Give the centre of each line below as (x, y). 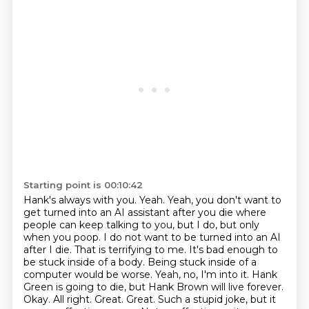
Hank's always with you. (81, 200)
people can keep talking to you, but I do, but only (141, 225)
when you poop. (63, 237)
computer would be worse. (89, 275)
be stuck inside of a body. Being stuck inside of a (140, 262)
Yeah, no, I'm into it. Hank (216, 275)
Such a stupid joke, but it (217, 299)
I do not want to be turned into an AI (192, 237)
